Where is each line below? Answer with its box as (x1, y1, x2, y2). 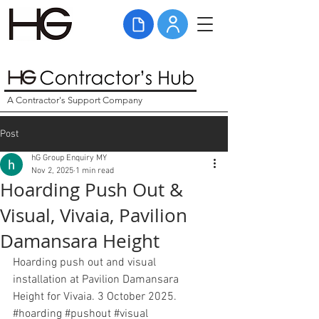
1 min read (75, 166, 114, 176)
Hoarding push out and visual (13, 256, 159, 270)
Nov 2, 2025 (31, 166, 73, 176)
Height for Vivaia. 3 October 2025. (13, 290, 179, 304)
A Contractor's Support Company (7, 95, 142, 105)
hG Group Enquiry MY (31, 153, 107, 163)
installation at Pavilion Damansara (13, 273, 182, 287)
